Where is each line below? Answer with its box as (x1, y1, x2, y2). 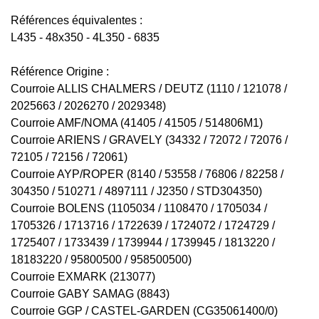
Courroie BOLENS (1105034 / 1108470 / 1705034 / (11, 202, 267, 215)
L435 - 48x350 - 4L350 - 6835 (11, 31, 159, 44)
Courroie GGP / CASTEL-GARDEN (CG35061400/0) (11, 305, 278, 318)
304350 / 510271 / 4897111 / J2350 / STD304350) (11, 185, 262, 198)
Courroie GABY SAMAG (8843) (11, 288, 169, 300)
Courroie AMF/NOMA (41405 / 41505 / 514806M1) (11, 117, 263, 130)
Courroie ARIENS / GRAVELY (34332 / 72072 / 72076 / (11, 134, 288, 147)
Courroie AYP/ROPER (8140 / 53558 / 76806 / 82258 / (11, 168, 283, 181)
